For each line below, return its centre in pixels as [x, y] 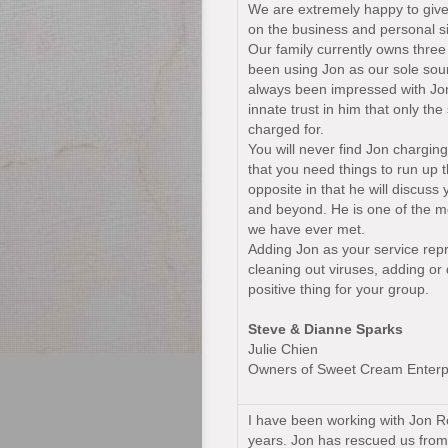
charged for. [286, 129]
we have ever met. [306, 229]
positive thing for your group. [338, 289]
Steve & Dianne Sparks [325, 329]
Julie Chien [283, 349]
